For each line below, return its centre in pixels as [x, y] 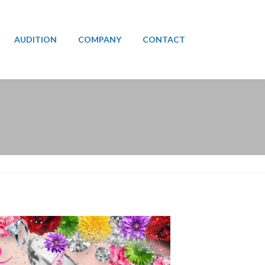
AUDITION [35, 40]
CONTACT [164, 40]
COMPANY [100, 40]
